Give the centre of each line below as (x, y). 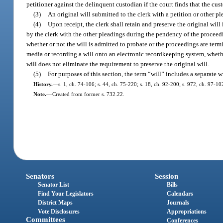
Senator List (54, 184)
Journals (178, 202)
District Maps (56, 202)
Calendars (180, 193)
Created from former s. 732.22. (88, 94)
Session (166, 176)
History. (43, 84)
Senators (40, 176)
